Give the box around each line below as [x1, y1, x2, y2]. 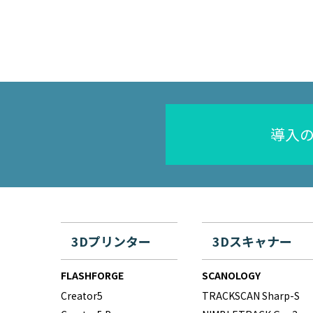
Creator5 [61, 289, 103, 303]
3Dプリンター [71, 232, 151, 251]
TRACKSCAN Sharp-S [201, 289, 300, 303]
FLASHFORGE [61, 268, 124, 283]
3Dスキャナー [212, 232, 292, 251]
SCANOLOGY [201, 268, 261, 283]
